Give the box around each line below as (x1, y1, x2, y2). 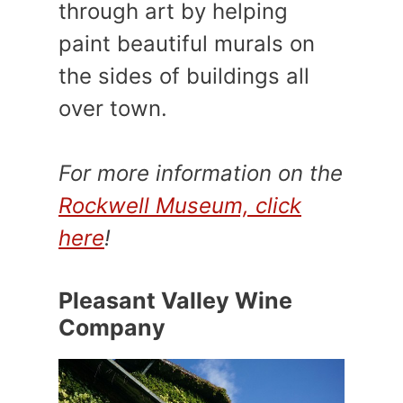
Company (58, 313, 166, 341)
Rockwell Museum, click (58, 192, 301, 219)
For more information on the (58, 159, 343, 186)
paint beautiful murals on (58, 30, 315, 57)
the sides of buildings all (58, 62, 309, 89)
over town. (58, 94, 167, 121)
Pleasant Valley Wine (58, 286, 292, 314)
